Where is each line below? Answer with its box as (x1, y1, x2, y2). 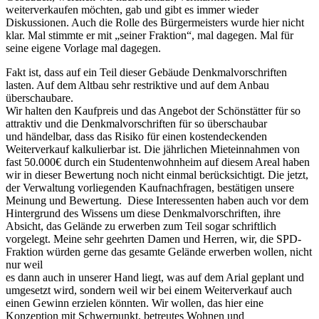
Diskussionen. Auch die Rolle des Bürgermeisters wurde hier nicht (6, 16, 304, 28)
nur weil (6, 258, 43, 271)
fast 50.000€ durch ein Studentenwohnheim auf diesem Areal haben (6, 155, 310, 168)
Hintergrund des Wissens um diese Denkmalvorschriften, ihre (6, 206, 281, 219)
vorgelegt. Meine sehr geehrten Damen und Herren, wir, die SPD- (6, 232, 301, 245)
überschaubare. (6, 91, 73, 104)
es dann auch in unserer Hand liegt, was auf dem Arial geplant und (6, 271, 304, 283)
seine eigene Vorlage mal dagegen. (6, 41, 161, 54)
